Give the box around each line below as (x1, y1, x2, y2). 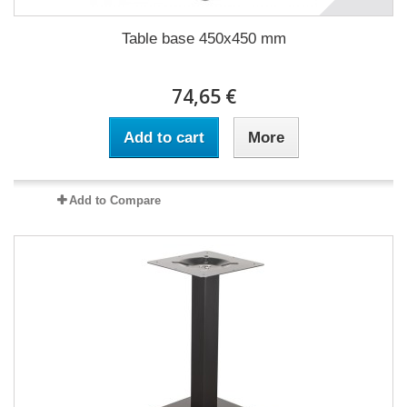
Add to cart (123, 129, 204, 146)
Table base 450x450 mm (121, 30, 286, 47)
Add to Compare (68, 194, 161, 207)
